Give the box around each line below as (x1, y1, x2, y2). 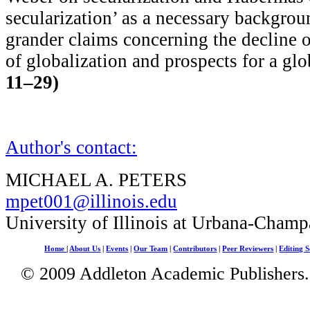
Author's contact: (6, 136, 137, 158)
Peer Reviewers (222, 244, 274, 253)
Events (106, 244, 129, 253)
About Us (69, 244, 101, 253)
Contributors (173, 244, 217, 253)
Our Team (134, 244, 168, 253)
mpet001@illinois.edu (6, 190, 177, 212)
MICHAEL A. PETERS (6, 169, 187, 190)
